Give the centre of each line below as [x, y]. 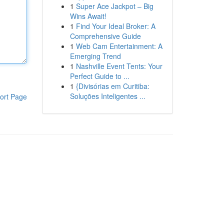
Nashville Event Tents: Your [119, 66]
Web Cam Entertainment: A [119, 46]
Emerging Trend [95, 56]
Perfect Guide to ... [99, 76]
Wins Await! [88, 16]
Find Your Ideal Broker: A [115, 26]
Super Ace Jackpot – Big [114, 6]
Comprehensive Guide [105, 36]
